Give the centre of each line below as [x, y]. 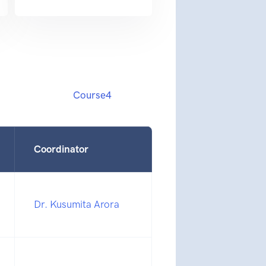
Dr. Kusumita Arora [77, 205]
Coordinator [61, 149]
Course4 [92, 95]
